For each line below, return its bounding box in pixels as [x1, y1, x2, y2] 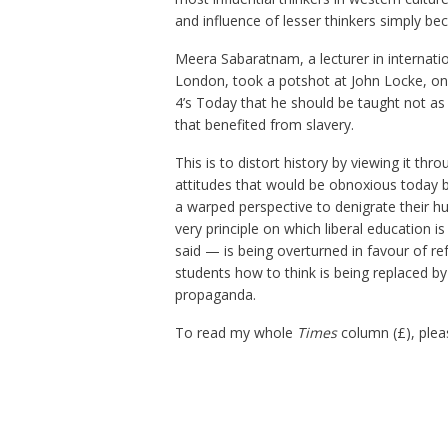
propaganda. [174, 285, 256, 305]
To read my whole [174, 323, 297, 343]
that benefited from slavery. [174, 115, 354, 135]
